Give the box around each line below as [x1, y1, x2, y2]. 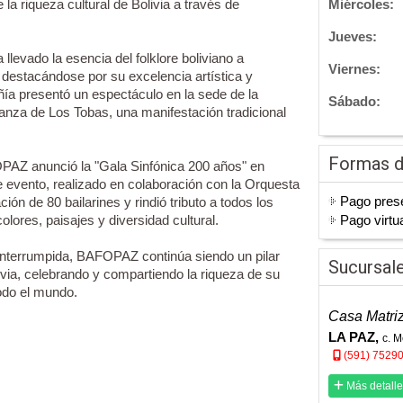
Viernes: [328, 61, 381, 77]
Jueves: [328, 29, 377, 45]
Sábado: [328, 94, 381, 110]
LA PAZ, [328, 329, 382, 345]
